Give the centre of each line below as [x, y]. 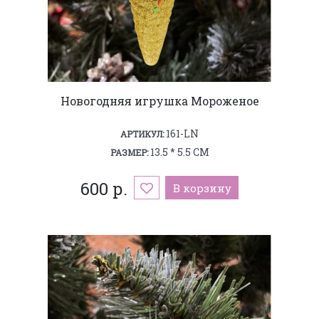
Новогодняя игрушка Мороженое [159, 100]
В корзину [202, 188]
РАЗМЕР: [129, 152]
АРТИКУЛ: [142, 134]
